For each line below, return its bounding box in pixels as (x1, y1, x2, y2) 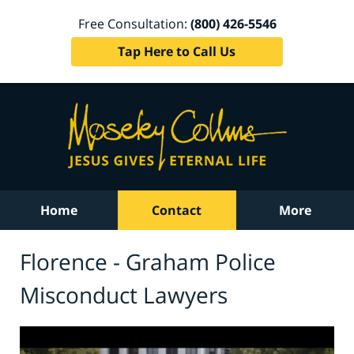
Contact (152, 201, 202, 219)
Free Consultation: (77, 14, 190, 32)
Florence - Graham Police (20, 246, 276, 277)
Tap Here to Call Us (118, 42, 236, 60)
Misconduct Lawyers (20, 279, 228, 310)
